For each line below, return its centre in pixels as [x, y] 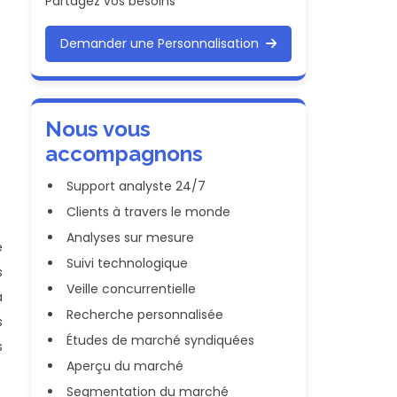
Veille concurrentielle [132, 289]
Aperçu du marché [125, 366]
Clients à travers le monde [149, 212]
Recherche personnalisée [145, 315]
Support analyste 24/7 [136, 186]
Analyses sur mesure [131, 237]
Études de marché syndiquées [161, 340]
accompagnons [125, 154]
